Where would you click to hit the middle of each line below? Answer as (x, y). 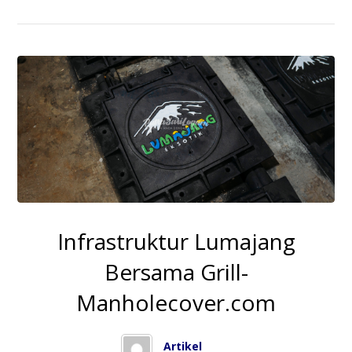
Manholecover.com (176, 302)
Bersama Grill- (176, 271)
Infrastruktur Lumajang (176, 241)
